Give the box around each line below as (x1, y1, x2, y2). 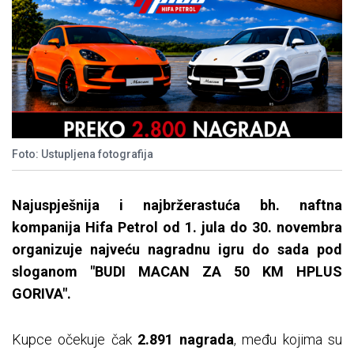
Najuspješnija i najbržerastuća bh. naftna (12, 197, 342, 214)
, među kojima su (233, 331, 343, 348)
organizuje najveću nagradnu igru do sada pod (12, 241, 342, 258)
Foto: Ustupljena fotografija (12, 148, 153, 161)
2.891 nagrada (137, 331, 234, 348)
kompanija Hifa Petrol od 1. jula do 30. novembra (12, 219, 342, 236)
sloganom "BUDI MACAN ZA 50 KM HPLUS (12, 263, 342, 281)
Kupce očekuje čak (12, 331, 138, 348)
